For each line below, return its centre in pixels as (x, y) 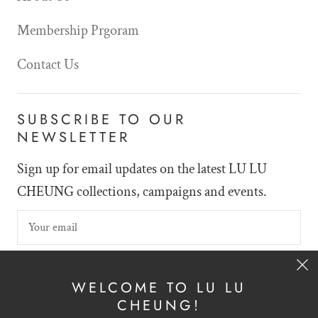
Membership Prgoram (78, 30)
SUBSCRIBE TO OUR (102, 119)
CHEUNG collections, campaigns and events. (142, 191)
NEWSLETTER (73, 137)
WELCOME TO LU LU (159, 288)
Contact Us (48, 64)
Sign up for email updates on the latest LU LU (142, 169)
